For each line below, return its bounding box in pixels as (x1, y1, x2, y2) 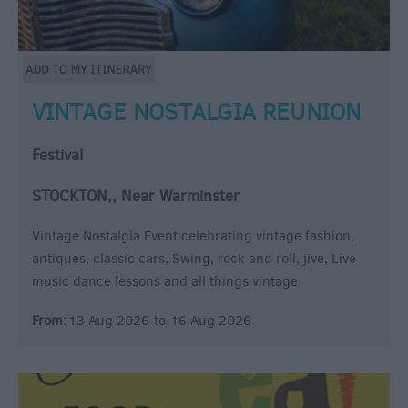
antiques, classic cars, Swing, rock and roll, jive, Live (32, 249, 356, 268)
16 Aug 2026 (170, 311, 251, 330)
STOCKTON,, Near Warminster (32, 185, 240, 207)
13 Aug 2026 (68, 311, 149, 330)
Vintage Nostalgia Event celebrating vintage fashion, (32, 226, 354, 245)
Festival (32, 144, 83, 166)
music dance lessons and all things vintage (32, 271, 298, 291)
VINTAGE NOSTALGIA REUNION (32, 96, 361, 127)
